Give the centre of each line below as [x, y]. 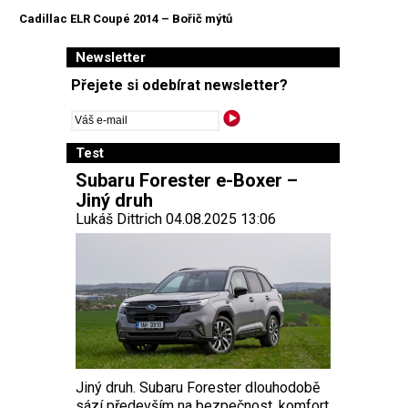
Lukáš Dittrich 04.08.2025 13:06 [176, 219]
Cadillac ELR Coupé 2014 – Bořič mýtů [126, 19]
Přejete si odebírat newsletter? [179, 85]
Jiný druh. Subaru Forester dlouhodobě [198, 388]
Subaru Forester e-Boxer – [187, 180]
